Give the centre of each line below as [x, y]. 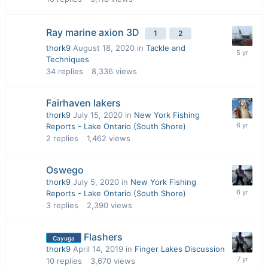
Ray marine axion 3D [94, 32]
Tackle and [166, 48]
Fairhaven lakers [83, 103]
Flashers [103, 237]
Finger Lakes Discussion [180, 249]
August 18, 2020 [104, 48]
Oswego [65, 170]
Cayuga [64, 238]
